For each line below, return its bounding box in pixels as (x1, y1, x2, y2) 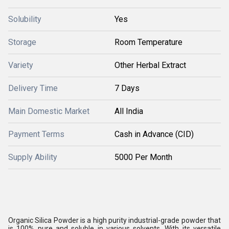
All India (114, 106, 143, 116)
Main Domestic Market (8, 106, 89, 116)
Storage (8, 37, 36, 47)
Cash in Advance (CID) (114, 129, 194, 139)
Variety (8, 60, 33, 70)
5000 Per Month (114, 152, 172, 162)
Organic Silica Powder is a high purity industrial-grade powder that (8, 216, 221, 224)
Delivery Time (8, 83, 58, 93)
